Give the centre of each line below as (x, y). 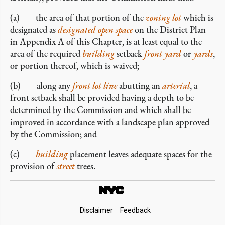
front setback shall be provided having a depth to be (102, 98)
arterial (176, 86)
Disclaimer (96, 210)
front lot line (95, 86)
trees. (85, 166)
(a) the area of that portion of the (78, 17)
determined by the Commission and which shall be (100, 110)
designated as (34, 29)
